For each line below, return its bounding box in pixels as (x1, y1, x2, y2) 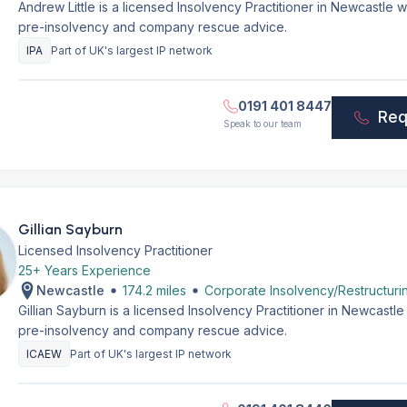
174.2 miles (122, 283, 186, 298)
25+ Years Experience (17, 263, 151, 278)
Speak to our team (223, 118, 303, 129)
